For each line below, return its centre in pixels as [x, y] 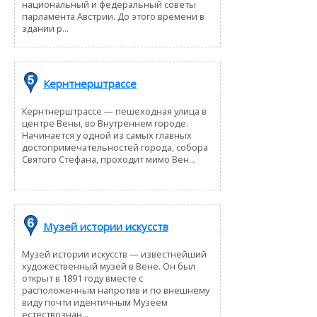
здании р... [45, 28]
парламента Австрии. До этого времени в [113, 16]
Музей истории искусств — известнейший [114, 254]
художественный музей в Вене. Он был [109, 266]
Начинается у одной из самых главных [107, 135]
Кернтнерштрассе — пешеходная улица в [114, 111]
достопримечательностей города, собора [115, 147]
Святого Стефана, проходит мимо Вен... [109, 159]
